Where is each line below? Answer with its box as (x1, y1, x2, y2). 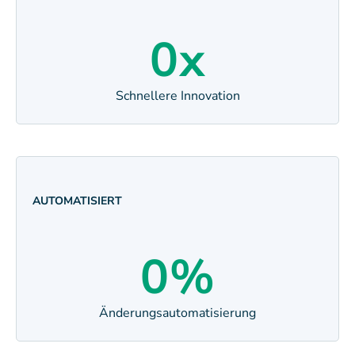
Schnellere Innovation (115, 87, 240, 105)
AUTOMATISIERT (32, 193, 122, 209)
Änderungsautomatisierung (99, 304, 256, 323)
